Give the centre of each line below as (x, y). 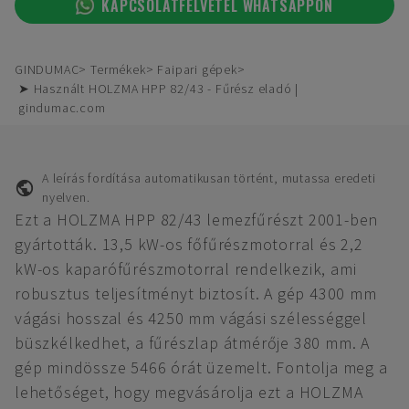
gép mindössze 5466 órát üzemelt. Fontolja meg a (201, 367)
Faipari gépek (197, 69)
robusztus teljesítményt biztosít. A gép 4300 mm (196, 294)
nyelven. (66, 197)
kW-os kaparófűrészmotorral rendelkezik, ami (186, 269)
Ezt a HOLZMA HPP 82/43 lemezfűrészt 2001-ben (197, 220)
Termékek (118, 69)
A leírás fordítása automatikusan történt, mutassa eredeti (209, 178)
